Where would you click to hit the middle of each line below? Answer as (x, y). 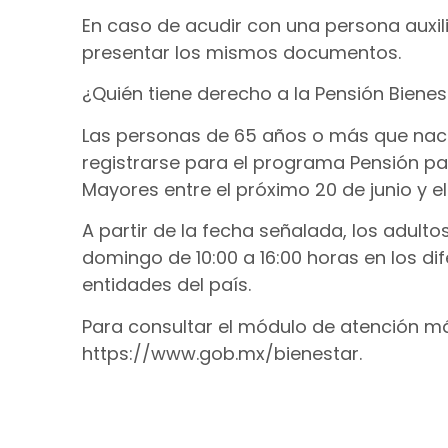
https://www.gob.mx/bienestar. (222, 353)
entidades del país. (166, 285)
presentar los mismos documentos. (241, 53)
